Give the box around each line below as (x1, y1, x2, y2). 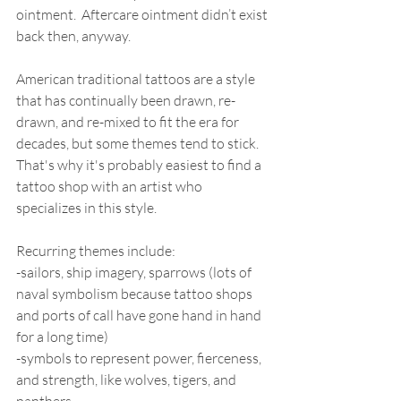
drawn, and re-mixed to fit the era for (16, 113, 242, 131)
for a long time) (16, 328, 111, 346)
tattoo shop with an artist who (16, 177, 205, 195)
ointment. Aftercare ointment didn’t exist (16, 5, 270, 23)
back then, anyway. (16, 27, 133, 45)
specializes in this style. (16, 199, 162, 217)
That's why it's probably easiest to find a (16, 156, 264, 174)
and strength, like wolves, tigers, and (16, 371, 239, 388)
